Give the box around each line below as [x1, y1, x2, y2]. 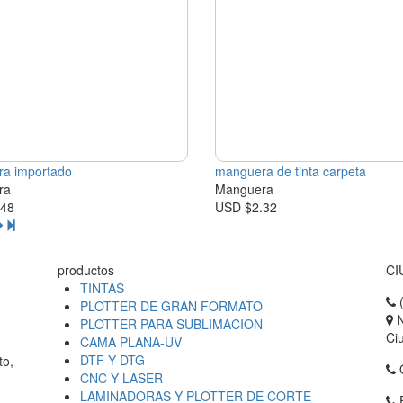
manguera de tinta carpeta [214, 162, 366, 181]
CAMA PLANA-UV [80, 333, 182, 352]
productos [58, 261, 114, 280]
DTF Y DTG [80, 351, 145, 370]
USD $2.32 [214, 198, 277, 217]
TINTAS [80, 279, 124, 298]
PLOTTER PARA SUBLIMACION [80, 315, 263, 334]
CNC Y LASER [80, 369, 163, 388]
